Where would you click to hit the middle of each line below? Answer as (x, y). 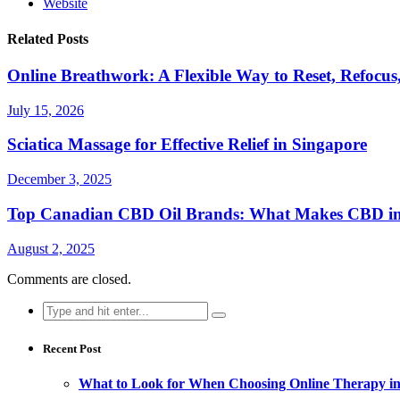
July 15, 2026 (46, 110)
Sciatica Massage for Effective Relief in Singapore (187, 145)
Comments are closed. (69, 279)
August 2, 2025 (51, 248)
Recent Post (72, 348)
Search (61, 308)
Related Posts (48, 38)
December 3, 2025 (59, 179)
